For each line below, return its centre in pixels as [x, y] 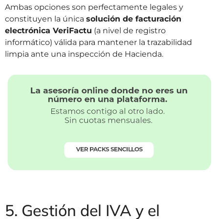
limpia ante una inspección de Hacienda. [84, 54]
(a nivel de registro [129, 31]
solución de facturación [134, 19]
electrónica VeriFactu [48, 31]
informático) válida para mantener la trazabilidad [99, 43]
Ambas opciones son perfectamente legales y [94, 7]
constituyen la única [45, 19]
